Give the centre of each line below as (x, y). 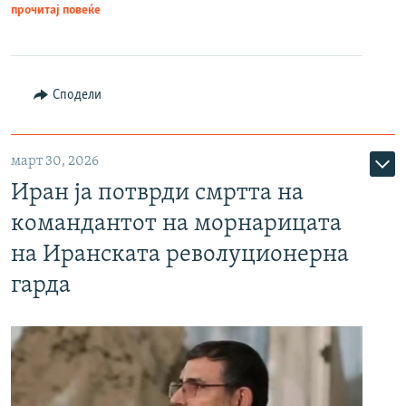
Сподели (77, 96)
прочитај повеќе (56, 11)
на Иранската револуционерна (180, 256)
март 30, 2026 (55, 162)
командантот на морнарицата (176, 225)
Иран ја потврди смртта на (157, 194)
